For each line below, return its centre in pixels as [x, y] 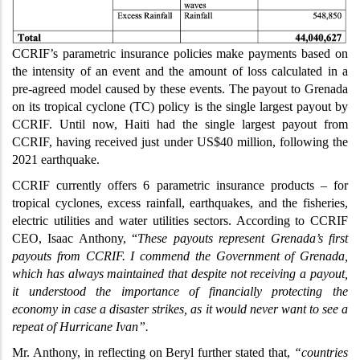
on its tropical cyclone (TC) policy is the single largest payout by [180, 107]
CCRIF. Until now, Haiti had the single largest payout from [180, 125]
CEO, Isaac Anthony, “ [75, 239]
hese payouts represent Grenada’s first [247, 239]
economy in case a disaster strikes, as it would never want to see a [180, 309]
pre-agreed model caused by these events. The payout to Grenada [180, 89]
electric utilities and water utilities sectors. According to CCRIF [180, 221]
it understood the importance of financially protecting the [180, 292]
